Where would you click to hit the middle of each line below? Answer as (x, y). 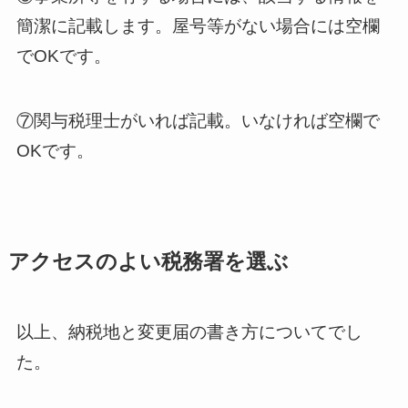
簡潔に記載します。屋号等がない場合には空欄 (198, 26)
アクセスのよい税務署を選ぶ (148, 262)
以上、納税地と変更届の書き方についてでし (189, 332)
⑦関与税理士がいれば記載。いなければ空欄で (198, 120)
